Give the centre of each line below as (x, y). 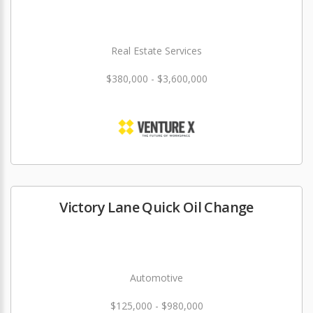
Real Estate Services (156, 51)
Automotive (156, 278)
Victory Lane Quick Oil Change (156, 208)
